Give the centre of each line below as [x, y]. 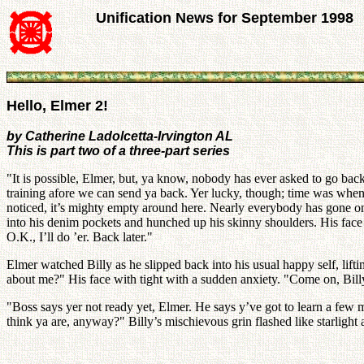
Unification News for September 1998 [225, 18]
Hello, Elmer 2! [57, 106]
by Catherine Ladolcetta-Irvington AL [120, 136]
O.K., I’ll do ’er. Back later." [80, 237]
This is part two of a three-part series [118, 151]
